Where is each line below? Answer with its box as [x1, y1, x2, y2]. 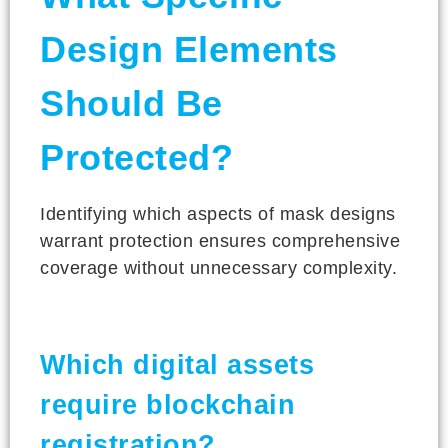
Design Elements [40, 28, 338, 70]
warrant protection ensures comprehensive [40, 230, 400, 251]
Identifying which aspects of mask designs [40, 203, 396, 224]
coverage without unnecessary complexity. [40, 257, 397, 278]
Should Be [40, 82, 223, 124]
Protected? [40, 136, 233, 178]
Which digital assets [40, 349, 314, 380]
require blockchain [40, 389, 295, 420]
